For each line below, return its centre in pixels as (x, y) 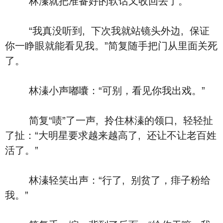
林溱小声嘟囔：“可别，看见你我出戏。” (105, 91)
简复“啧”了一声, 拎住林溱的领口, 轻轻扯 (109, 120)
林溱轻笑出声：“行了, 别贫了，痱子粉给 (108, 180)
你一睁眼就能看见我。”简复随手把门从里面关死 (111, 46)
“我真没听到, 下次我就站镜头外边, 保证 (107, 31)
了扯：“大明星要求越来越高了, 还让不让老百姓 (111, 135)
